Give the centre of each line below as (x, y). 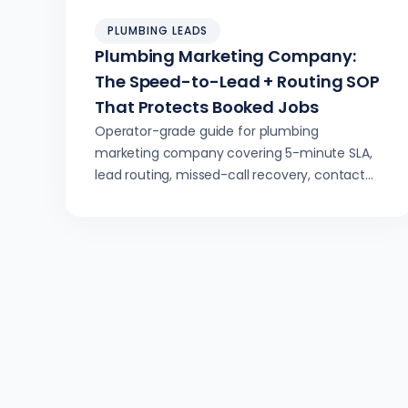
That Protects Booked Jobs (207, 107)
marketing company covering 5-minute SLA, (234, 153)
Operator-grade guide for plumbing (207, 131)
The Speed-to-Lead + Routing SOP (238, 82)
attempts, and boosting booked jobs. (210, 197)
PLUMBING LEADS (158, 31)
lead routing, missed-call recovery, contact (230, 175)
